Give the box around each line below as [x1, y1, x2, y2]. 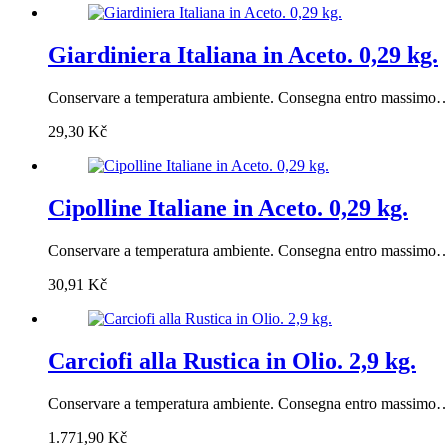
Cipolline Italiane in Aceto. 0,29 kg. [48, 195, 408, 222]
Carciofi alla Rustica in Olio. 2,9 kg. [48, 347, 416, 374]
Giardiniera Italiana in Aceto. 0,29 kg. [48, 42, 438, 69]
